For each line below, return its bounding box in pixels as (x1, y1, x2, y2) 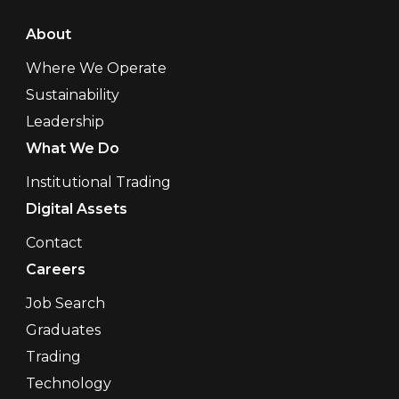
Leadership (25, 113, 104, 131)
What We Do (25, 140, 119, 158)
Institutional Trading (25, 174, 171, 191)
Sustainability (25, 86, 119, 104)
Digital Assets (25, 200, 127, 218)
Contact (25, 234, 83, 252)
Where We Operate (25, 60, 167, 77)
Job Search (25, 295, 105, 313)
